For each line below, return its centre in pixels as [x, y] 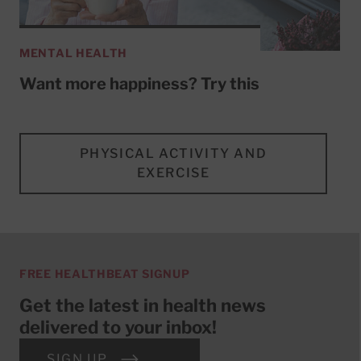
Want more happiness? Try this [139, 84]
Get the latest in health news [143, 306]
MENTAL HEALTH [74, 53]
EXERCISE [173, 173]
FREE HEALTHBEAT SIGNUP [105, 274]
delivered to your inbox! [118, 328]
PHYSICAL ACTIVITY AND [173, 154]
